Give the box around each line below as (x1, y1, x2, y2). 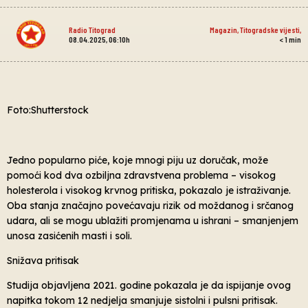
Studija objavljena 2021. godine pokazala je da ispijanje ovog (7, 279, 291, 292)
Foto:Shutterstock (7, 103, 89, 116)
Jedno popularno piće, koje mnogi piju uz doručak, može (7, 153, 268, 166)
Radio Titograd (68, 24, 115, 34)
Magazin (209, 24, 237, 34)
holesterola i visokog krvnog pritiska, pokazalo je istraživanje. (7, 184, 291, 197)
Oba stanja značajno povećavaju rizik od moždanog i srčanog (7, 199, 294, 212)
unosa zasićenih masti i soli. (7, 229, 132, 242)
